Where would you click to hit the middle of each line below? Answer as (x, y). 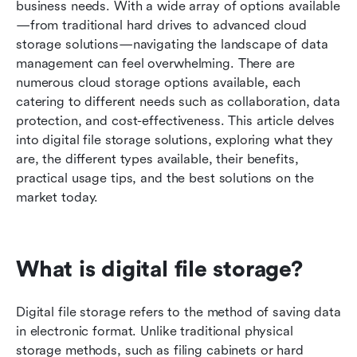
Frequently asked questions (114, 53)
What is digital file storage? (159, 269)
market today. (57, 197)
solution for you (80, 22)
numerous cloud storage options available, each (159, 82)
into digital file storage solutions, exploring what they (175, 139)
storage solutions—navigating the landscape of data (172, 44)
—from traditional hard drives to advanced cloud (161, 25)
